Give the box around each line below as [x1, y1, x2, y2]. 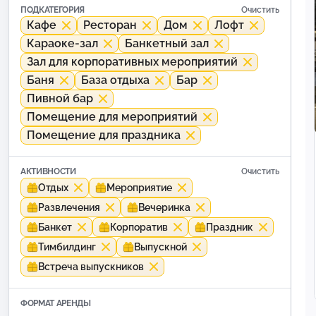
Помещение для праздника [27, 128, 181, 142]
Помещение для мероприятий [27, 110, 197, 124]
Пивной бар [27, 92, 93, 106]
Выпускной [134, 241, 187, 253]
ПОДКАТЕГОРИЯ [20, 5, 85, 16]
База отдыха [81, 73, 150, 87]
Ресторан [83, 18, 137, 32]
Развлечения [38, 202, 100, 214]
